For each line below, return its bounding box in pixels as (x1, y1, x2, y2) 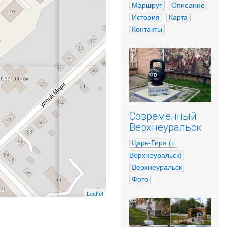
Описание (171, 1, 205, 9)
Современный (129, 110, 197, 122)
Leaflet (87, 189, 103, 197)
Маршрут (132, 1, 162, 9)
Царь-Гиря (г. (132, 139, 175, 147)
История (132, 13, 160, 21)
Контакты (132, 25, 162, 33)
